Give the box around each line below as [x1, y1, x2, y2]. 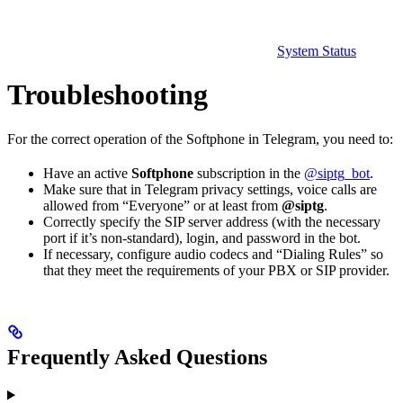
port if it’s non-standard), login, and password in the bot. [43, 229, 361, 246]
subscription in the [193, 165, 304, 181]
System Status [277, 42, 356, 58]
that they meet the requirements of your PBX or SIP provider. [43, 262, 390, 278]
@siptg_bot [304, 165, 370, 181]
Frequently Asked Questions [7, 345, 267, 369]
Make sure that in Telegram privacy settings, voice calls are [43, 181, 377, 197]
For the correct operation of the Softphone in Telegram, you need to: [7, 130, 393, 147]
